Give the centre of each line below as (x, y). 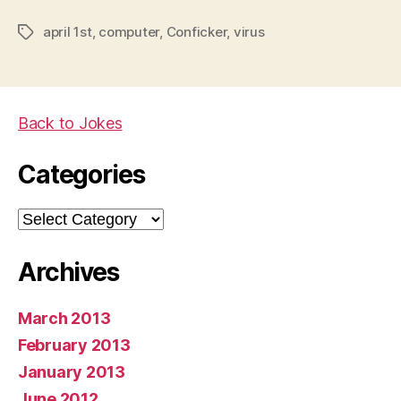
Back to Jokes (70, 123)
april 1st (68, 31)
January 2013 (72, 371)
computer (129, 31)
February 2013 (74, 345)
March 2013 (64, 318)
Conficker (196, 31)
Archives (68, 272)
